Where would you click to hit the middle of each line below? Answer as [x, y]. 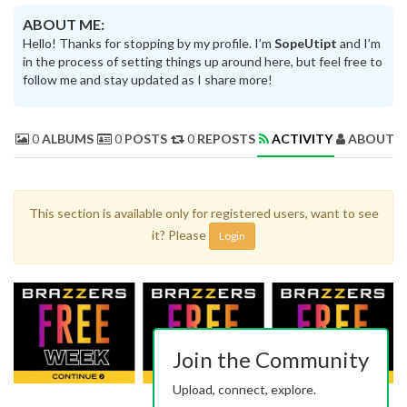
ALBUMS [68, 138]
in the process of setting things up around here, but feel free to [203, 61]
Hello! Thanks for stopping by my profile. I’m [149, 43]
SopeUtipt [306, 43]
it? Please [180, 234]
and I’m [359, 43]
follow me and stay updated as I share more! [148, 79]
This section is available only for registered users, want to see [203, 213]
